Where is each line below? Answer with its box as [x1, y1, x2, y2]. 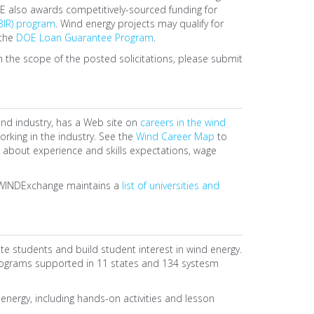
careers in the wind [139, 116, 226, 129]
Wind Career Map [135, 130, 214, 143]
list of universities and [121, 179, 219, 192]
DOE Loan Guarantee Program [15, 31, 153, 44]
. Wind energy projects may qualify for [55, 17, 224, 30]
